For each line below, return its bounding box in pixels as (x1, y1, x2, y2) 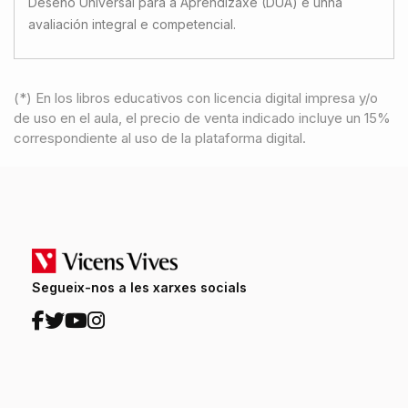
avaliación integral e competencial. (28, 15, 236, 32)
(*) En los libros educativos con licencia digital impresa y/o (14, 88, 378, 107)
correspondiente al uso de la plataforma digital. (14, 128, 306, 147)
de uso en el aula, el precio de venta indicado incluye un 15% (14, 108, 391, 127)
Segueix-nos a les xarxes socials (32, 280, 247, 296)
